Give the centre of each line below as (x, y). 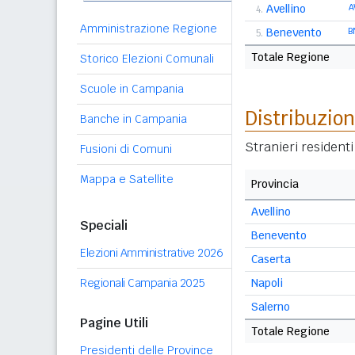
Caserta (271, 259)
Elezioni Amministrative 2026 (151, 253)
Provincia (275, 184)
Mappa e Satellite (127, 179)
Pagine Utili (114, 323)
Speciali (104, 225)
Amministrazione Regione (149, 29)
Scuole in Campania (132, 89)
